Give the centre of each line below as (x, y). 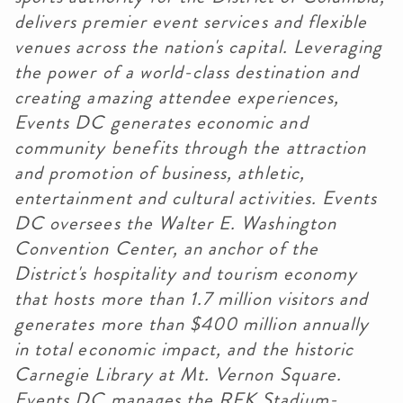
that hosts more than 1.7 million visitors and (192, 299)
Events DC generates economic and (161, 122)
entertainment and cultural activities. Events (196, 198)
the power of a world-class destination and (187, 72)
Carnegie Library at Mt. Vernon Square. (178, 374)
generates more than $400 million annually (192, 324)
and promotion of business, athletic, (160, 173)
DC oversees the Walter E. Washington (175, 223)
